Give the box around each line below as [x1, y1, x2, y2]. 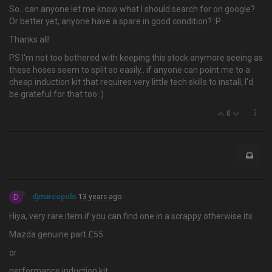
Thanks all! [9, 35, 50, 44]
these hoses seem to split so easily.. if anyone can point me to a [9, 65, 250, 75]
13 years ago [78, 192, 121, 201]
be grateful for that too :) [9, 89, 104, 99]
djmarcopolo [32, 192, 76, 201]
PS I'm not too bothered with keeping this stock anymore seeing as [9, 53, 263, 63]
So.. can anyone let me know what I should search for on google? [9, 4, 255, 14]
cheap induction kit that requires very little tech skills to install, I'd [9, 77, 253, 87]
